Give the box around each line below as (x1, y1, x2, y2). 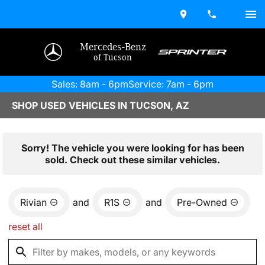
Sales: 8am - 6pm (51, 78, 128, 90)
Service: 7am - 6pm (128, 78, 214, 90)
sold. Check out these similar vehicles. (45, 154, 220, 166)
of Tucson (93, 53, 132, 62)
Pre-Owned (177, 196, 227, 208)
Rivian (20, 196, 47, 208)
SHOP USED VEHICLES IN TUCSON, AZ (12, 99, 189, 111)
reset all (8, 221, 43, 232)
